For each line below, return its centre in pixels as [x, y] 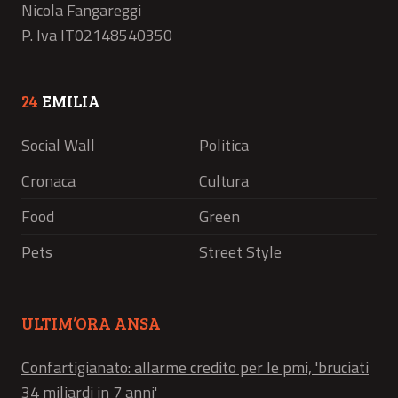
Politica [224, 145]
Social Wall [58, 145]
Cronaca [48, 180]
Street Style [240, 251]
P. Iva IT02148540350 [97, 35]
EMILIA [69, 100]
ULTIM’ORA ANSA [91, 322]
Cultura [224, 180]
